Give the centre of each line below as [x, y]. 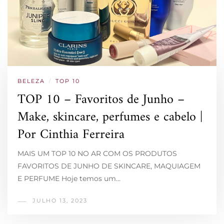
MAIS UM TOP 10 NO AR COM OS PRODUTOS [97, 154]
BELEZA [31, 81]
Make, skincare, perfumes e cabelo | [110, 117]
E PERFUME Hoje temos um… [69, 179]
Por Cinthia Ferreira [71, 135]
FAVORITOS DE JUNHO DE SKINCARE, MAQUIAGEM [109, 166]
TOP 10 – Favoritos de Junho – [101, 100]
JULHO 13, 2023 [60, 201]
